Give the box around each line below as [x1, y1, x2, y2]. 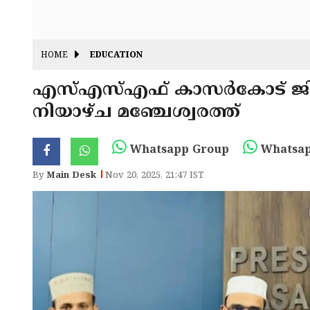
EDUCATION [90, 51, 143, 62]
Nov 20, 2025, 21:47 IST [105, 170, 204, 181]
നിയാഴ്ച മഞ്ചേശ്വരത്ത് [33, 102, 240, 124]
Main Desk [46, 170, 96, 181]
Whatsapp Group [127, 143, 229, 157]
